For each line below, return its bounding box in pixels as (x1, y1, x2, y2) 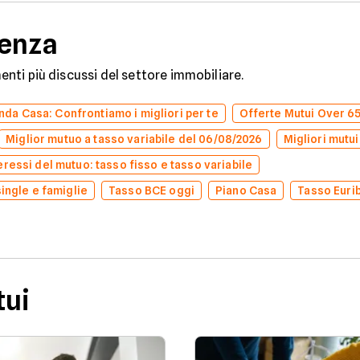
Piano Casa (215, 184, 277, 197)
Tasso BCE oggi (108, 184, 194, 197)
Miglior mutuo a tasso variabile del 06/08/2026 (6, 133, 263, 145)
